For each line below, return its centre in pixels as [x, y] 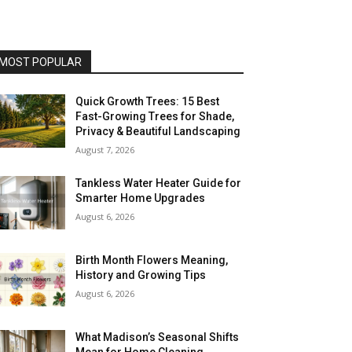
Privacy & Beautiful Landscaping [158, 131]
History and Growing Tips [141, 275]
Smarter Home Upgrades [141, 198]
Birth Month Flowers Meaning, [152, 260]
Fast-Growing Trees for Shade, [155, 116]
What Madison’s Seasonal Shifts [158, 337]
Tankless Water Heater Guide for [159, 183]
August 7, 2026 [105, 149]
